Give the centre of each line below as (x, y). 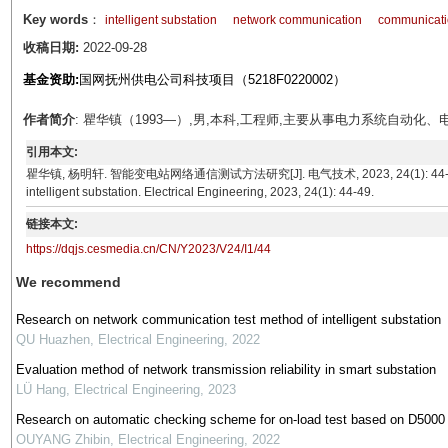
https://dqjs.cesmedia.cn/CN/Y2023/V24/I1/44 (149, 249)
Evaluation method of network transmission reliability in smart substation (225, 369)
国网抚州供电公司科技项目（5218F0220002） (212, 79)
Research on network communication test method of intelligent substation (228, 319)
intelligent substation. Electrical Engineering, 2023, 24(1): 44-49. (200, 192)
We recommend (68, 282)
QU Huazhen (52, 339)
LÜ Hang (40, 389)
